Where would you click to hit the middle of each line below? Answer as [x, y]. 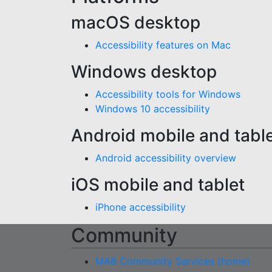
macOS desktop [136, 22]
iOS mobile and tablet [158, 185]
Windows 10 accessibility [153, 109]
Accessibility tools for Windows [168, 94]
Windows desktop [144, 72]
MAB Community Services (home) [173, 261]
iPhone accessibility [141, 207]
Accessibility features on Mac [163, 45]
